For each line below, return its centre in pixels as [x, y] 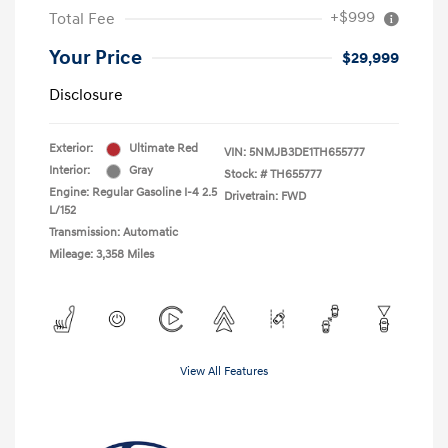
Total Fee [82, 19]
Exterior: [71, 149]
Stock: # [245, 175]
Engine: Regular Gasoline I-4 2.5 [133, 193]
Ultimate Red [163, 149]
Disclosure [86, 95]
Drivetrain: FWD [265, 197]
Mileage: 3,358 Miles [101, 255]
